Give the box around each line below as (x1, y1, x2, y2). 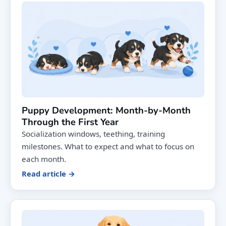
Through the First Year (22, 115, 119, 128)
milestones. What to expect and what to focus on (22, 141, 194, 151)
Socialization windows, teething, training (22, 128, 165, 139)
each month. (22, 153, 66, 164)
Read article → (22, 168, 75, 179)
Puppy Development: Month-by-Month (22, 103, 191, 117)
